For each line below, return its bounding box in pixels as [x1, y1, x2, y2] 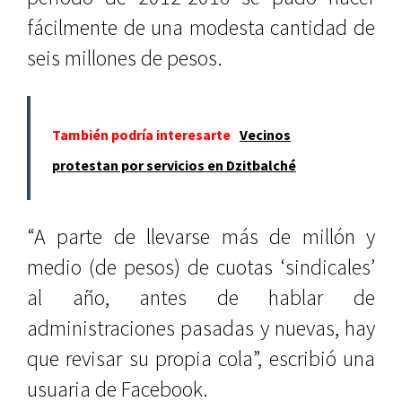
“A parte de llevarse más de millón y [27, 223, 375, 250]
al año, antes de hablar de [27, 284, 375, 311]
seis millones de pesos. [27, 44, 223, 72]
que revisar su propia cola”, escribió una [27, 345, 375, 372]
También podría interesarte [52, 126, 231, 144]
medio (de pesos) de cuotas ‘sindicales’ [27, 253, 375, 281]
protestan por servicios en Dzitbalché [52, 156, 296, 174]
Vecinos [240, 126, 291, 144]
